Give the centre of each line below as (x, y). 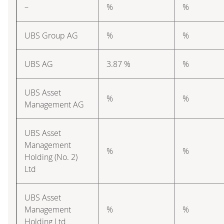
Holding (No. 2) (51, 157)
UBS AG (39, 64)
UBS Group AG (51, 35)
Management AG (54, 104)
